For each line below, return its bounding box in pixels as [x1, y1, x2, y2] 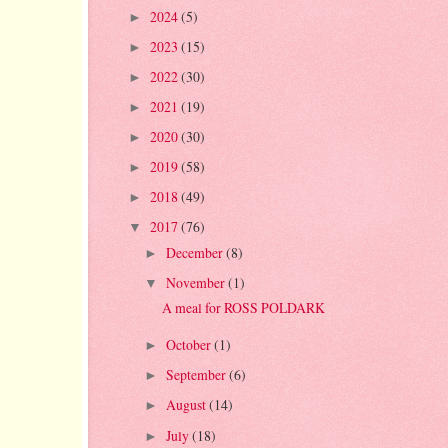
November [166, 272, 229, 292]
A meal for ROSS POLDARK [161, 297, 325, 317]
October [166, 335, 215, 355]
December [166, 242, 227, 262]
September [166, 365, 230, 385]
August [166, 395, 210, 415]
